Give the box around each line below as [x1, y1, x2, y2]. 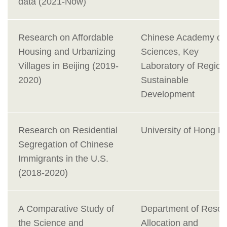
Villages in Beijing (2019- [18, 61, 119, 71]
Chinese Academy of [141, 32, 224, 43]
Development [141, 89, 195, 100]
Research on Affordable [18, 32, 113, 43]
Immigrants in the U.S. [18, 154, 108, 164]
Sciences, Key [141, 47, 199, 57]
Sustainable [141, 75, 188, 86]
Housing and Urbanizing [18, 47, 116, 57]
